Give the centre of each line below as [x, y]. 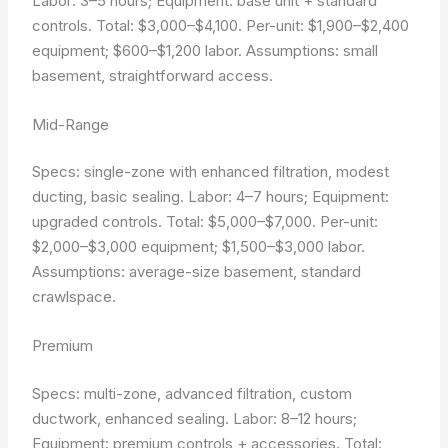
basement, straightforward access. [153, 75]
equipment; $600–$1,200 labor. [139, 50]
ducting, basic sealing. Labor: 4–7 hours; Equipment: [211, 196]
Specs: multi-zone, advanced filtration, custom [192, 393]
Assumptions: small [312, 50]
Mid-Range [71, 124]
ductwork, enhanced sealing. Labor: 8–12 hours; [195, 418]
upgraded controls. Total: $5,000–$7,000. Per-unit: [205, 221]
